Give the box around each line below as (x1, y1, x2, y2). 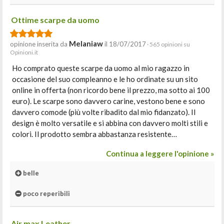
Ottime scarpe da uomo (11, 15, 99, 24)
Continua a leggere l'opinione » (106, 149, 214, 158)
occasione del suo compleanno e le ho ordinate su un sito (12, 74, 198, 83)
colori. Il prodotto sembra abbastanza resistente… (12, 129, 177, 138)
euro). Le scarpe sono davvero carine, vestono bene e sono (12, 96, 205, 105)
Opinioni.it (10, 48, 38, 56)
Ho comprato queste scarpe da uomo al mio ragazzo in (12, 63, 189, 72)
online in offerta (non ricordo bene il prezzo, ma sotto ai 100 (12, 85, 210, 94)
